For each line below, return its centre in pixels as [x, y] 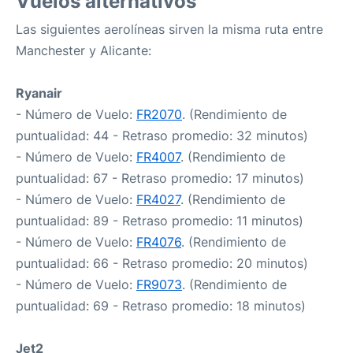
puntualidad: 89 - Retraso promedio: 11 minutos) [160, 221]
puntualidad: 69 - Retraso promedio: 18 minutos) [161, 306]
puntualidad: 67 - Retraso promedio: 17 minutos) [160, 178]
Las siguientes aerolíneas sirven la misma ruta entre [169, 29]
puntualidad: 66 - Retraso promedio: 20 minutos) [162, 263]
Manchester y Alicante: [84, 50]
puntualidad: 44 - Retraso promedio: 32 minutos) [162, 136]
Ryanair [39, 93]
